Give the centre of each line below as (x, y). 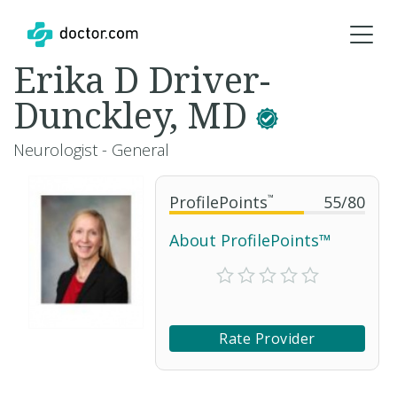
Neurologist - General (91, 150)
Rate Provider (267, 339)
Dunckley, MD (135, 115)
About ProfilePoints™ (250, 240)
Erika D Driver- (142, 79)
